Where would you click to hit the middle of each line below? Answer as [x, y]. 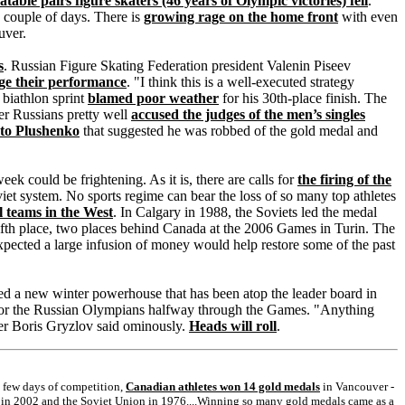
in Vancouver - [357, 386]
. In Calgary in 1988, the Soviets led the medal [245, 212]
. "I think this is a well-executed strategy [240, 82]
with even [368, 17]
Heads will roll [233, 326]
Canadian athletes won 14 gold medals [223, 386]
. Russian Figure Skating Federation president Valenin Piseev [177, 66]
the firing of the [344, 179]
